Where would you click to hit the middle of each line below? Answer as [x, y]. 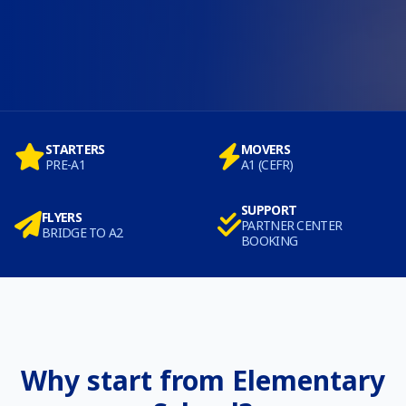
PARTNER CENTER [292, 225]
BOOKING [270, 240]
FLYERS [62, 217]
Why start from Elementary [203, 380]
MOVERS [266, 149]
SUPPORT [269, 209]
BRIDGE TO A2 [82, 233]
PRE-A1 [65, 164]
